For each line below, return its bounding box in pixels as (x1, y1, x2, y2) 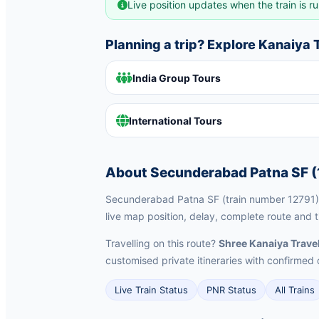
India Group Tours (132, 71, 221, 84)
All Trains (275, 284, 315, 296)
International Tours (129, 114, 222, 127)
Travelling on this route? (105, 237, 219, 250)
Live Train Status (115, 284, 188, 296)
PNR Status (206, 284, 256, 296)
